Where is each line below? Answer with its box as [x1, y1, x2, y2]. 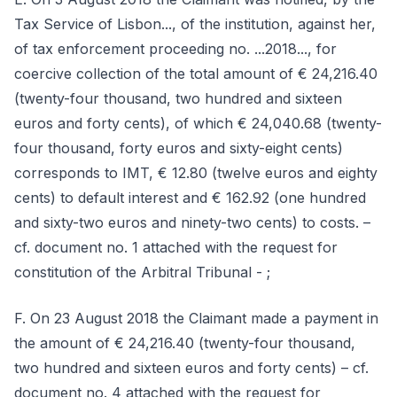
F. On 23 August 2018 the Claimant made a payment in [14, 309, 378, 327]
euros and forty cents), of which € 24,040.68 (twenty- [14, 114, 382, 132]
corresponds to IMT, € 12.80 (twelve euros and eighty [14, 164, 378, 182]
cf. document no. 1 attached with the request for [14, 238, 338, 256]
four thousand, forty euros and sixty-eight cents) [14, 139, 343, 157]
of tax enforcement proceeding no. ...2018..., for [14, 40, 337, 58]
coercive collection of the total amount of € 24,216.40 [14, 65, 378, 82]
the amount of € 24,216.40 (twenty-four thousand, [14, 334, 355, 352]
